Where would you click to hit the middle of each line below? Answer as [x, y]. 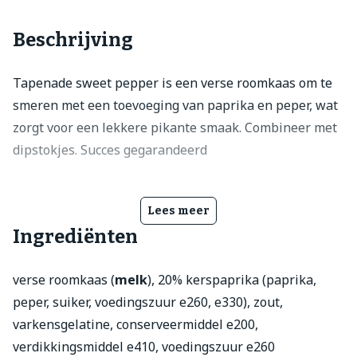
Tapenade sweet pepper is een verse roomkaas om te [173, 83]
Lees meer [178, 211]
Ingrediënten [75, 237]
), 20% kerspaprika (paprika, [232, 280]
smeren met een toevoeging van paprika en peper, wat [175, 106]
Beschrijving [73, 40]
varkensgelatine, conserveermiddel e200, [135, 325]
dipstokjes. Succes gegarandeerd [110, 150]
